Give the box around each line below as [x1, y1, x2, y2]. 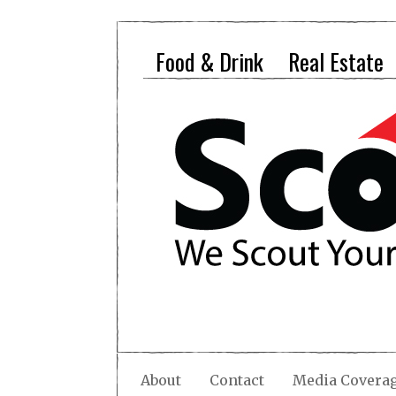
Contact [209, 371, 264, 389]
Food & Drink [156, 44, 263, 79]
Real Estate [288, 44, 384, 79]
